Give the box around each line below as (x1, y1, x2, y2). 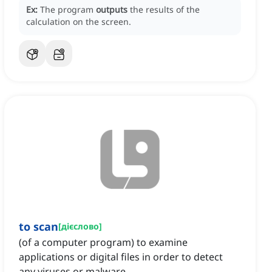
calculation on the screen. (26, 16, 131, 28)
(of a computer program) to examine (19, 236, 188, 250)
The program (40, 4, 96, 16)
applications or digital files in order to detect (19, 250, 223, 264)
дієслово (61, 220, 99, 233)
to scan (19, 219, 58, 234)
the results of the (130, 4, 200, 16)
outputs (96, 4, 127, 16)
